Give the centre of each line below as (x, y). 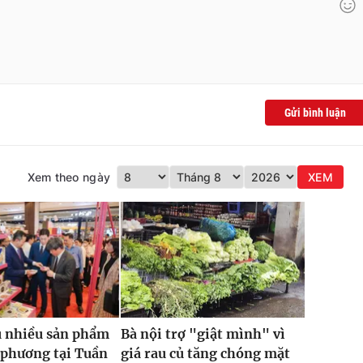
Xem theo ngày (69, 177)
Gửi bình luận (315, 113)
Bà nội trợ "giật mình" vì (203, 333)
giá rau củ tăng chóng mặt (205, 353)
